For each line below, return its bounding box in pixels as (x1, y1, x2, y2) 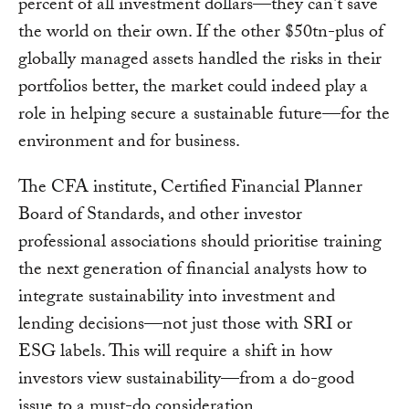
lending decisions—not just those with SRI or (18, 310, 352, 342)
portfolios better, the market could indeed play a (18, 73, 368, 105)
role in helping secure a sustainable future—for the (18, 100, 390, 132)
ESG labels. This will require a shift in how (18, 338, 332, 370)
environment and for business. (18, 128, 240, 160)
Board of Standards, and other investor (18, 201, 302, 233)
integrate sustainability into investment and (18, 283, 335, 315)
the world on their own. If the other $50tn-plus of (18, 18, 383, 50)
